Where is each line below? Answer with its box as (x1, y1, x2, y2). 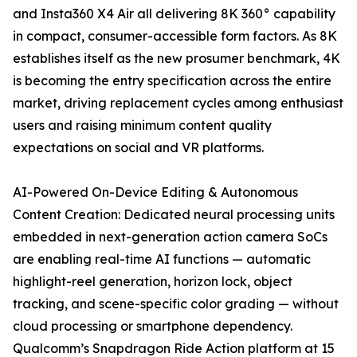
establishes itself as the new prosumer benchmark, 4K (13, 50, 340, 67)
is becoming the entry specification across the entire (13, 73, 331, 89)
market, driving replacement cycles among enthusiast (13, 95, 343, 112)
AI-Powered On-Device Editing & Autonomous (13, 184, 298, 201)
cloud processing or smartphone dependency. (13, 318, 292, 335)
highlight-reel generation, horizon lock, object (13, 273, 292, 290)
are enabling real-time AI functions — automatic (13, 251, 311, 268)
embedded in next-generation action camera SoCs (13, 229, 328, 245)
